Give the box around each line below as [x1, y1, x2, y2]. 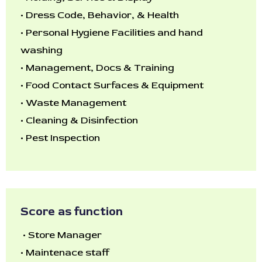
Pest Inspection [26, 132, 100, 144]
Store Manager [28, 229, 102, 241]
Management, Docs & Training [26, 61, 174, 74]
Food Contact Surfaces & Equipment [26, 79, 204, 91]
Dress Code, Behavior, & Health [26, 9, 179, 21]
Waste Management [26, 96, 126, 109]
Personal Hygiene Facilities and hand [26, 26, 203, 39]
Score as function [20, 204, 123, 219]
